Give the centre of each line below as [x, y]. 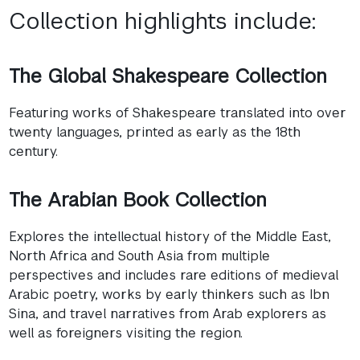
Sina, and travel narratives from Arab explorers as [168, 313]
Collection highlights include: [163, 20]
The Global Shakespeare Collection [168, 76]
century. [34, 151]
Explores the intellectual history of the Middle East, [170, 236]
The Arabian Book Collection [138, 199]
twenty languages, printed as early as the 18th [155, 132]
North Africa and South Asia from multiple [140, 256]
